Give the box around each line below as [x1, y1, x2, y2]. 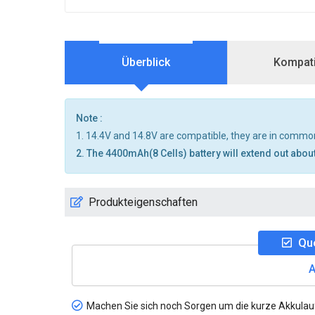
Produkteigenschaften [89, 195, 198, 209]
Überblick [122, 56, 170, 69]
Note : [76, 112, 103, 124]
